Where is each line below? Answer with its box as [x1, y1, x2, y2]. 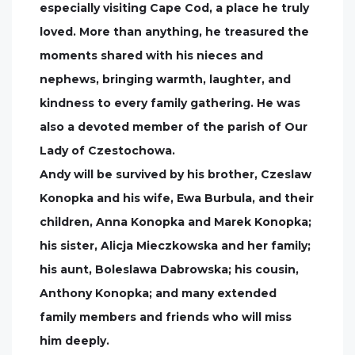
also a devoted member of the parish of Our [40, 120, 307, 134]
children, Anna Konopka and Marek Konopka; [40, 215, 311, 229]
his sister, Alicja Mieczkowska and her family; [40, 239, 311, 253]
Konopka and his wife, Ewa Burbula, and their [40, 191, 314, 205]
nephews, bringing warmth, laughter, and [40, 72, 291, 86]
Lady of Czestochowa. [40, 143, 175, 158]
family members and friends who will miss [40, 310, 292, 324]
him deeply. [40, 334, 109, 348]
